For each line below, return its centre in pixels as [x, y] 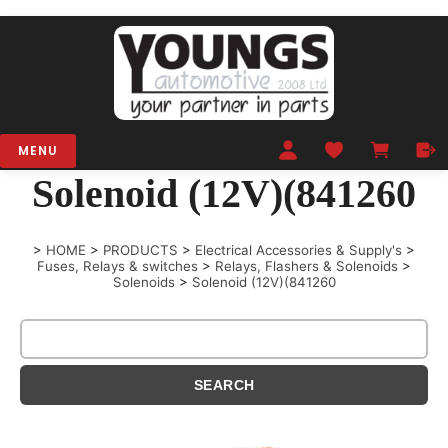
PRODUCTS [140, 250]
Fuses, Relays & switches [117, 266]
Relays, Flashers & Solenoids [306, 266]
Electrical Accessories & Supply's [298, 250]
